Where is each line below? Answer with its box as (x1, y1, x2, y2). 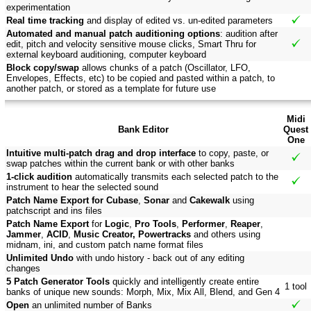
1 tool (285, 281, 307, 292)
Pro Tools (135, 219, 176, 230)
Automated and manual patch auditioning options (6, 28, 220, 40)
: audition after (220, 28, 278, 40)
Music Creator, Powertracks (74, 229, 191, 240)
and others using (191, 229, 260, 240)
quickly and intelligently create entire (110, 276, 259, 287)
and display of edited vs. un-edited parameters (84, 15, 273, 26)
